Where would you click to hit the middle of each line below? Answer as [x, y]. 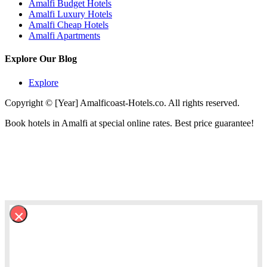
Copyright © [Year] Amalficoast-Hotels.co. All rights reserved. [122, 103]
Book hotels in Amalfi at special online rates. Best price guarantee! [129, 123]
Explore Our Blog [41, 59]
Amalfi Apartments [64, 35]
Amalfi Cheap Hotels [69, 24]
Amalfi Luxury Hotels [70, 14]
